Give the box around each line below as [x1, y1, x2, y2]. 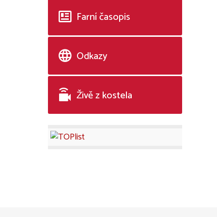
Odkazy [77, 48, 107, 64]
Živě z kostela [77, 88, 132, 104]
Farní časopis [77, 9, 130, 25]
